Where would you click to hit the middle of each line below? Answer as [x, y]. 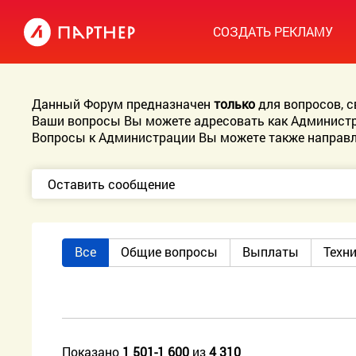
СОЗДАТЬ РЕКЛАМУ [273, 31]
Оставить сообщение [112, 184]
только [235, 104]
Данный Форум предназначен [123, 104]
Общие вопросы [170, 252]
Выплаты [271, 252]
